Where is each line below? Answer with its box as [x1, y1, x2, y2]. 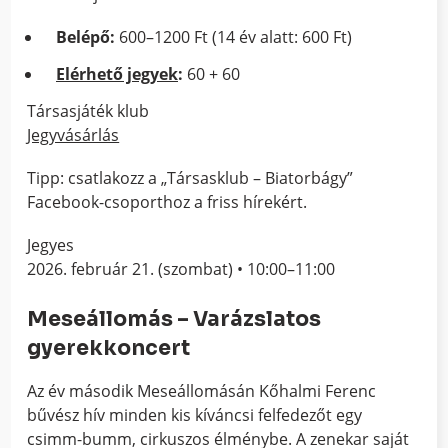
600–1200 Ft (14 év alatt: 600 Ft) [115, 26, 352, 49]
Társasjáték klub [27, 99, 150, 122]
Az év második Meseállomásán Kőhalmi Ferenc [27, 380, 377, 403]
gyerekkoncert [27, 335, 191, 362]
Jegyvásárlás [27, 123, 120, 146]
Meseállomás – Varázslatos [27, 306, 322, 333]
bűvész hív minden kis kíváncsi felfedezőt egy [27, 404, 363, 427]
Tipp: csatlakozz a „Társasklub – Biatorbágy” [27, 166, 354, 189]
